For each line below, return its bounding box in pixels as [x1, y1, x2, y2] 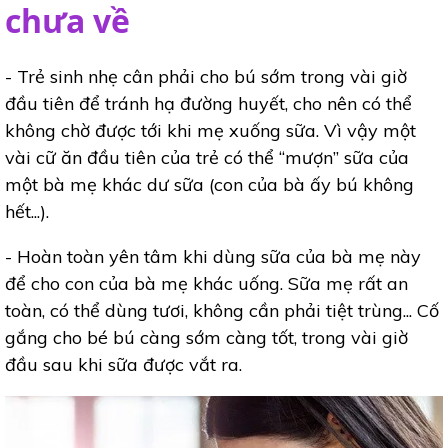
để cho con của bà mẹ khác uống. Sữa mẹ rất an [5, 272, 408, 295]
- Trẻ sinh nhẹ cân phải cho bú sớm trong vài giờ [5, 65, 407, 88]
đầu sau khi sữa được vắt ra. [5, 353, 242, 376]
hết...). [5, 200, 49, 223]
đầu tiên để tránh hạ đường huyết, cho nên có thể [5, 92, 412, 115]
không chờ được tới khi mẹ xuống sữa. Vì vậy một [5, 119, 416, 142]
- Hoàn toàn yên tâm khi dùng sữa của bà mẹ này [5, 245, 421, 268]
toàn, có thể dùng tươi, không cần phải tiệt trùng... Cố [5, 299, 439, 322]
